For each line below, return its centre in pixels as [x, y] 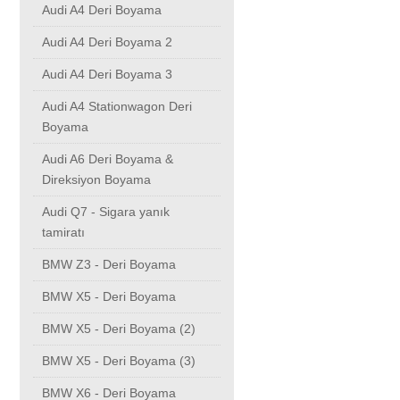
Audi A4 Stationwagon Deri [117, 107]
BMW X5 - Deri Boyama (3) [119, 361]
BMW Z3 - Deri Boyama [109, 265]
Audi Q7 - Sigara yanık [106, 212]
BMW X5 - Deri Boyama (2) [119, 329]
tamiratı [63, 233]
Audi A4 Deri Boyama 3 [107, 75]
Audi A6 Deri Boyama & [108, 159]
